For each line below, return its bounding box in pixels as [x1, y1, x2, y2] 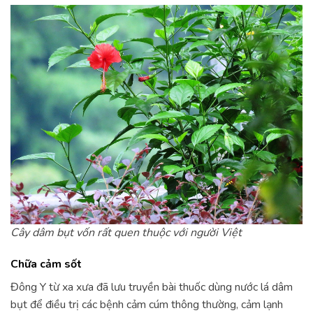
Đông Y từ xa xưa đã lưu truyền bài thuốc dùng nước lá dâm [10, 279, 293, 296]
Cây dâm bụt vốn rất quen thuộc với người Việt [10, 224, 242, 240]
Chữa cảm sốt [10, 256, 82, 272]
